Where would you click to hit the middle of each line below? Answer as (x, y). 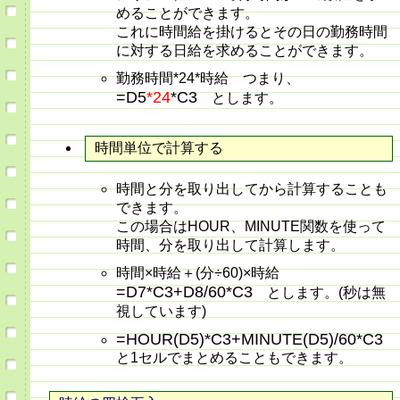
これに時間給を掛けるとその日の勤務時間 (252, 32)
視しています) (161, 312)
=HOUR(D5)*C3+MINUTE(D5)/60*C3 (250, 340)
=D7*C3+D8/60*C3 (184, 292)
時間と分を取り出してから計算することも (252, 189)
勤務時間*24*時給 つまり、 (208, 79)
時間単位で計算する (159, 148)
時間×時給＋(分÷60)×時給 (205, 273)
